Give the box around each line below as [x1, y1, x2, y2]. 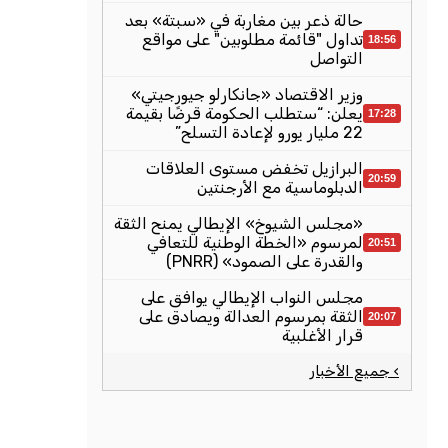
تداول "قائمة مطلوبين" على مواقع [142, 30, 363, 49]
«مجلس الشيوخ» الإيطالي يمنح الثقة [114, 214, 363, 233]
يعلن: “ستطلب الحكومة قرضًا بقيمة [126, 104, 363, 123]
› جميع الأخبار [310, 362, 399, 380]
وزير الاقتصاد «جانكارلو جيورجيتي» [131, 85, 363, 104]
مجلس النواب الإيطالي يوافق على [141, 288, 363, 307]
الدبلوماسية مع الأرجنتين [197, 178, 363, 197]
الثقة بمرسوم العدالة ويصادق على [139, 307, 363, 326]
